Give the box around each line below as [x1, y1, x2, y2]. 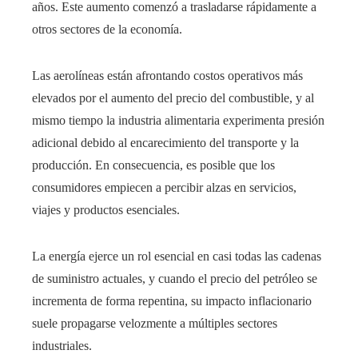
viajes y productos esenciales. [32, 203, 180, 217]
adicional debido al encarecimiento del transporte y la [32, 136, 299, 150]
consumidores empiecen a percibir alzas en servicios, [32, 181, 296, 195]
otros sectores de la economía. [32, 22, 182, 37]
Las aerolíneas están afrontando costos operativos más [32, 69, 303, 83]
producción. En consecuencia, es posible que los [32, 158, 275, 173]
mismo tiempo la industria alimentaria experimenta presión [32, 113, 324, 128]
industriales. [32, 339, 92, 353]
